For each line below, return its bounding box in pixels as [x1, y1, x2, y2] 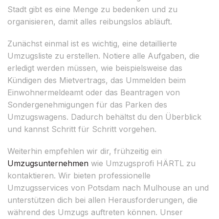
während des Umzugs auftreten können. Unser [7, 207, 183, 217]
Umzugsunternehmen [7, 158, 88, 168]
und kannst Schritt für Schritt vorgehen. [7, 124, 156, 134]
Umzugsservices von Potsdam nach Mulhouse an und [7, 182, 209, 193]
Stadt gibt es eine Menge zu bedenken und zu [7, 4, 177, 14]
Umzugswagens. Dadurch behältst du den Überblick [7, 111, 201, 122]
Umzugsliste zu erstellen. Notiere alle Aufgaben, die [7, 50, 199, 61]
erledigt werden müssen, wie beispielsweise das [7, 63, 182, 73]
